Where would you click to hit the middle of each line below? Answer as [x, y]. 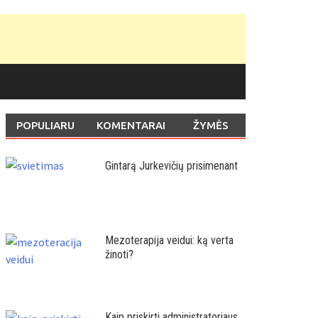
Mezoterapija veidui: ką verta [169, 240]
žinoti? [119, 254]
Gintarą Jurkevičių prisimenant [171, 166]
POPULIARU [45, 125]
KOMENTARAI [131, 125]
